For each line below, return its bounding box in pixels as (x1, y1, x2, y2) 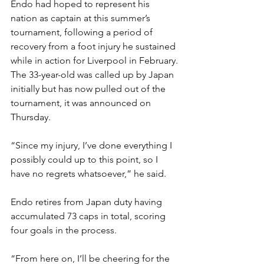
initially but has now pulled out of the (11, 82, 168, 94)
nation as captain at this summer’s (11, 12, 153, 24)
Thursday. (11, 111, 51, 123)
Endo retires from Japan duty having (11, 196, 164, 207)
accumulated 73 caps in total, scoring (11, 210, 168, 222)
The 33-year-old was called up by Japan (11, 68, 176, 80)
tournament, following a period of (11, 26, 155, 38)
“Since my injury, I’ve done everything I (11, 139, 174, 151)
